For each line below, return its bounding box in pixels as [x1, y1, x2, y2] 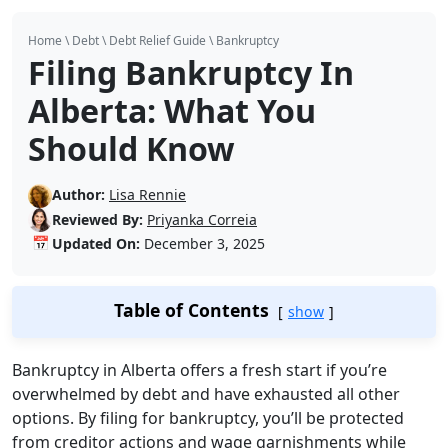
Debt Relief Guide [109, 31, 206, 49]
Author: [52, 184, 105, 204]
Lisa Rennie [109, 184, 186, 204]
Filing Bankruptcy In [28, 50, 354, 94]
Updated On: [52, 234, 140, 254]
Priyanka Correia [147, 210, 257, 230]
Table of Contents [114, 298, 269, 323]
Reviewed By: [52, 210, 143, 230]
